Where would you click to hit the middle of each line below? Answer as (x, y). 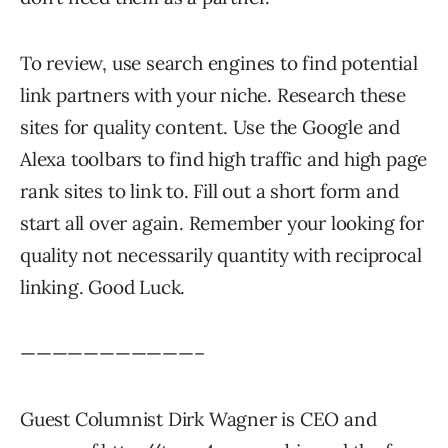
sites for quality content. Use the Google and (210, 127)
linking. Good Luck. (103, 287)
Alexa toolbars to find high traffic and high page (224, 159)
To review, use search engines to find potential (219, 63)
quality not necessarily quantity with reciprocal (221, 255)
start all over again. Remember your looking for (222, 223)
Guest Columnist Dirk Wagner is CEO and (198, 419)
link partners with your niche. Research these (213, 95)
